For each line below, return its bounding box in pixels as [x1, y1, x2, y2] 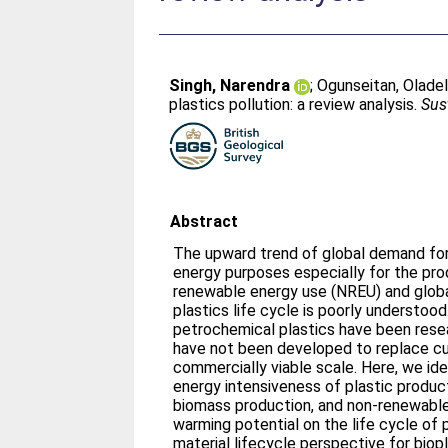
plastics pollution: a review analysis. [169, 95, 422, 114]
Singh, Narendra [169, 76, 291, 95]
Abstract [170, 212, 239, 231]
